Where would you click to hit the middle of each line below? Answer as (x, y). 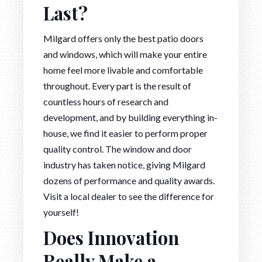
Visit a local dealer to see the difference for (129, 196)
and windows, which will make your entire (125, 54)
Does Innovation (111, 238)
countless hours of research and (106, 102)
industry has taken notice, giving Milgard (124, 165)
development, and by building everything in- (130, 118)
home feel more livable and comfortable (123, 70)
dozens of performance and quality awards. (129, 181)
